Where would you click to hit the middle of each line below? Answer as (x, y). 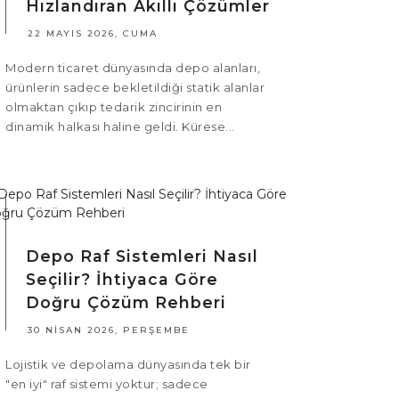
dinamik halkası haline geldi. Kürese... (120, 127)
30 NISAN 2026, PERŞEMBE (109, 330)
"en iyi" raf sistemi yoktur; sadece (107, 384)
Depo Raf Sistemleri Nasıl (142, 256)
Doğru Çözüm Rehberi (126, 303)
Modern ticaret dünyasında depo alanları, (133, 68)
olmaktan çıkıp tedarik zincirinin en (114, 107)
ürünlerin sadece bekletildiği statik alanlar (135, 88)
